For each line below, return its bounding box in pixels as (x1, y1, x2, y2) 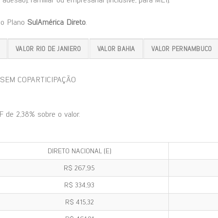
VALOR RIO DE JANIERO (16, 45, 81, 53)
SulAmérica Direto (27, 17, 86, 27)
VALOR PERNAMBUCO (151, 45, 212, 53)
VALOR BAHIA (97, 45, 135, 53)
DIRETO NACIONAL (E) (48, 146, 111, 156)
